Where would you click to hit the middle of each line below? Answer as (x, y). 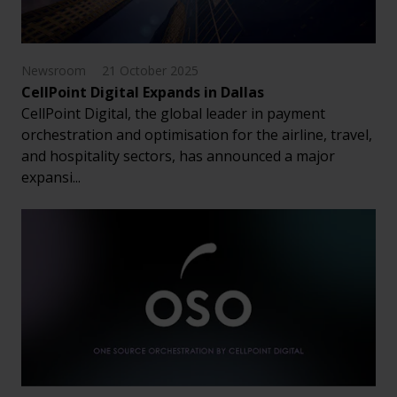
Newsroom (54, 71)
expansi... (51, 178)
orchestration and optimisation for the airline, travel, (197, 135)
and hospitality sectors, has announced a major (178, 156)
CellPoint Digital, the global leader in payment (173, 114)
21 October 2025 (150, 71)
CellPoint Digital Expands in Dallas (143, 93)
